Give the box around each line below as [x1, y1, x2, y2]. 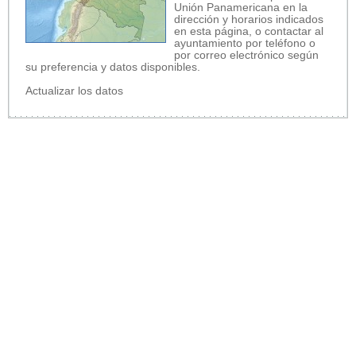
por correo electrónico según [174, 48, 319, 61]
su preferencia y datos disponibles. [25, 60, 200, 73]
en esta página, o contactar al [174, 25, 323, 37]
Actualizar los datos [25, 84, 123, 97]
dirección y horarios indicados [174, 13, 323, 25]
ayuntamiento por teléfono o [174, 37, 315, 49]
